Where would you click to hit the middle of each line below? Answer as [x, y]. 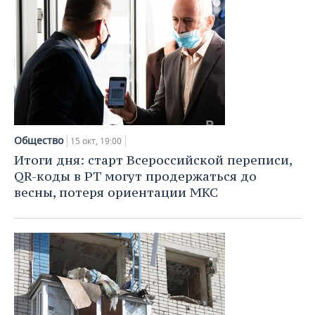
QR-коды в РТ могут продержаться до [135, 176]
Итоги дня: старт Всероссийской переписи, [153, 160]
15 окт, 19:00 [96, 141]
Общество [39, 140]
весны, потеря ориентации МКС [116, 192]
